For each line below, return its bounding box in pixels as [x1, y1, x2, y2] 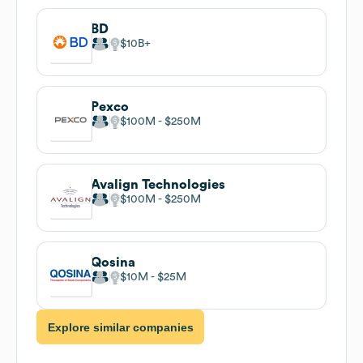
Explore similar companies [47, 320, 194, 334]
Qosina [91, 255, 135, 269]
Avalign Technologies [91, 177, 225, 191]
